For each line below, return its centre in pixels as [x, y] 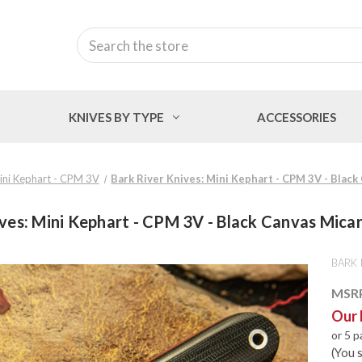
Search [95, 36]
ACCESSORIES [296, 117]
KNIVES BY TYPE [117, 117]
